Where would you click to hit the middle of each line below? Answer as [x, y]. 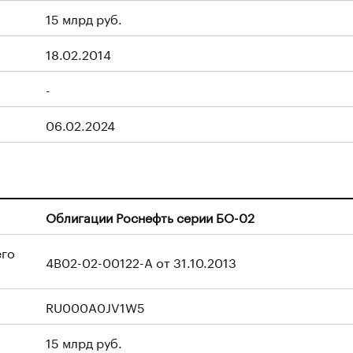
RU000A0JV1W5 [95, 306]
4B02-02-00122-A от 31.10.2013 [141, 261]
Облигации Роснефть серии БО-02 [150, 216]
